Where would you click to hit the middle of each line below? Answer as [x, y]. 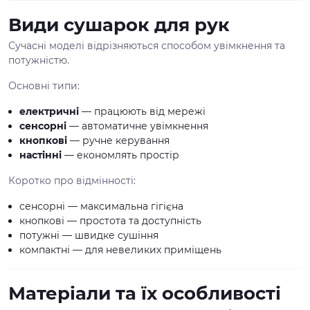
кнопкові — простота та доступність [110, 221]
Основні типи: [44, 86]
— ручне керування [118, 140]
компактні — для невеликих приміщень [120, 250]
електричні [49, 111]
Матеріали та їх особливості [145, 293]
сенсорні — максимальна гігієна [101, 206]
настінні [40, 155]
